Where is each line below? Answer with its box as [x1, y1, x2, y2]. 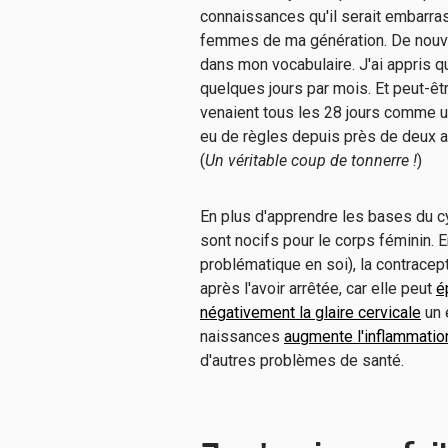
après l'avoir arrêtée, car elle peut [200, 279, 436, 298]
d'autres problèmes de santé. [200, 351, 408, 370]
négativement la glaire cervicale [200, 303, 421, 322]
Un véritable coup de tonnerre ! [205, 151, 417, 170]
